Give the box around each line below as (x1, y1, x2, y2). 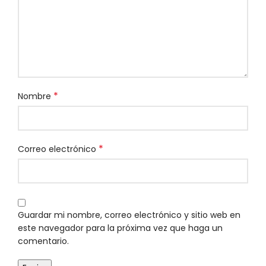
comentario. (18, 235, 69, 248)
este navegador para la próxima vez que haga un (18, 222, 223, 235)
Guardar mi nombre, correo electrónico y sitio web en (18, 209, 240, 221)
